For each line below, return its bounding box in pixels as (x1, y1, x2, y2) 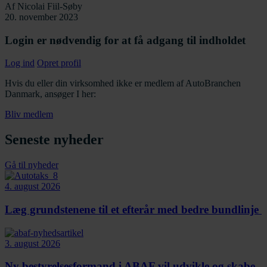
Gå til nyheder (5, 160, 58, 170)
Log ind (5, 58, 35, 69)
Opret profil (37, 58, 81, 69)
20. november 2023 (5, 11, 78, 22)
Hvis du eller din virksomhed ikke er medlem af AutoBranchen (5, 78, 241, 89)
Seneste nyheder (5, 132, 104, 148)
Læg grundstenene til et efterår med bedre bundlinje (5, 203, 262, 216)
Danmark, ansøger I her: (5, 89, 96, 100)
